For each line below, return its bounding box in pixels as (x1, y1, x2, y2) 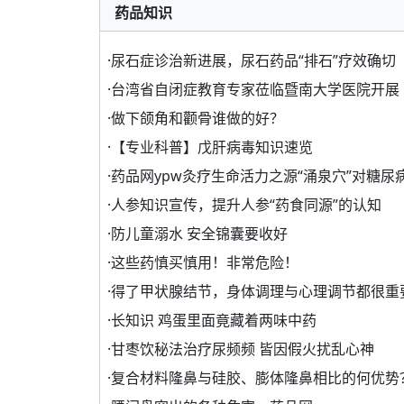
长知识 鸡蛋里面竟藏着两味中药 (111, 310, 317, 331)
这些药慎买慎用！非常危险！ (111, 252, 298, 273)
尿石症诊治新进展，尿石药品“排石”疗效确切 (111, 50, 396, 71)
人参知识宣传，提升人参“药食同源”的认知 (111, 195, 381, 216)
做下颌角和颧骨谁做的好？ (111, 108, 284, 129)
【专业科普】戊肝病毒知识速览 (111, 137, 313, 158)
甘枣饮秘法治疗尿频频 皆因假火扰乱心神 (111, 339, 374, 360)
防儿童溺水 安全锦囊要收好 (111, 224, 288, 244)
